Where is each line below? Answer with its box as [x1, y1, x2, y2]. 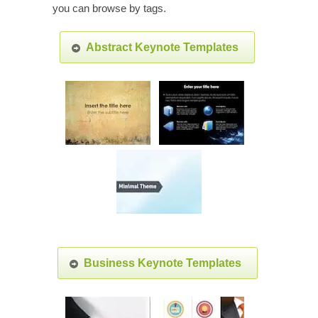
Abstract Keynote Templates [86, 41, 238, 53]
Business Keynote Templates [83, 257, 241, 269]
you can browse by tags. [53, 2, 166, 14]
